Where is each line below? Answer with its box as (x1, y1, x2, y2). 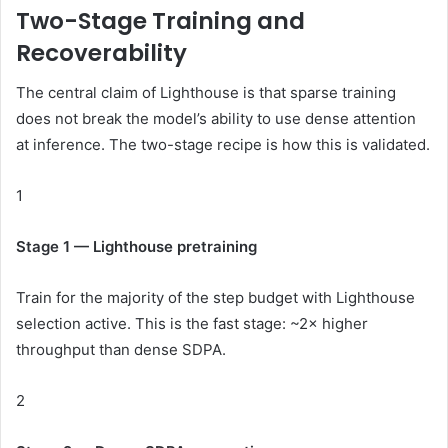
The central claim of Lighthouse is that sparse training (16, 83, 396, 103)
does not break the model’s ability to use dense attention (16, 109, 416, 129)
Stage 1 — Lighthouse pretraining (16, 237, 257, 257)
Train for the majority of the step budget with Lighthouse (16, 288, 415, 308)
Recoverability (16, 36, 187, 69)
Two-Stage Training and (16, 4, 305, 37)
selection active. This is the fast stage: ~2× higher (16, 314, 368, 334)
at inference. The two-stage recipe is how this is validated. (16, 135, 430, 155)
